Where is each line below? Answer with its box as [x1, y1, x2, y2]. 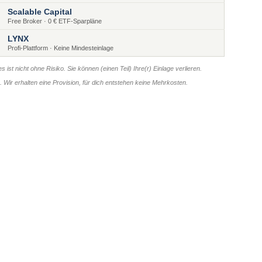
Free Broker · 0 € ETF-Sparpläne [8, 18, 102, 25]
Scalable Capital [8, 7, 72, 17]
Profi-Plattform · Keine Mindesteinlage [8, 44, 113, 52]
